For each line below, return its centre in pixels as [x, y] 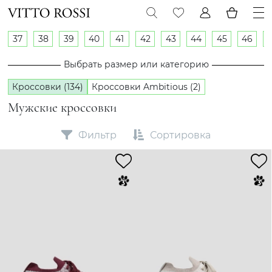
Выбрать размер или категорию [136, 64]
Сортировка [180, 135]
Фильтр [97, 135]
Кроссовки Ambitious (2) [146, 87]
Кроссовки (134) [48, 87]
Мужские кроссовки [62, 107]
